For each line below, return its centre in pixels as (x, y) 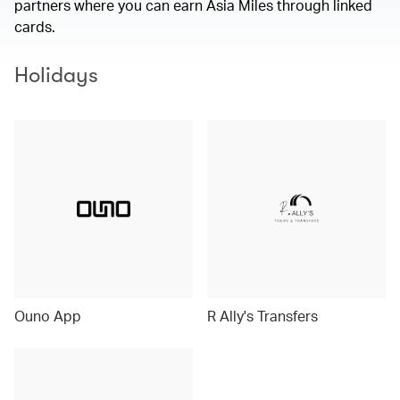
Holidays (56, 75)
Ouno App (48, 316)
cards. (37, 26)
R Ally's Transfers (262, 316)
